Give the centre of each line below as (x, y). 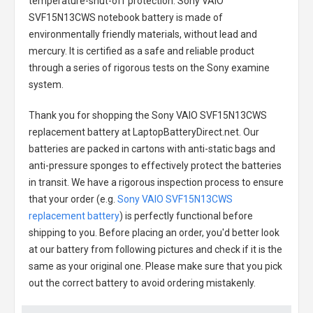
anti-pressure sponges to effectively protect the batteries (155, 166)
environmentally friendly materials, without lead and (143, 34)
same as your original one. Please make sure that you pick (155, 266)
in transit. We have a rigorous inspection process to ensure (156, 182)
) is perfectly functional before (186, 216)
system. (46, 85)
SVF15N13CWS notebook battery (101, 17)
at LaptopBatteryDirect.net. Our (189, 132)
